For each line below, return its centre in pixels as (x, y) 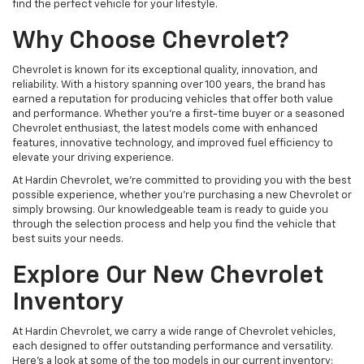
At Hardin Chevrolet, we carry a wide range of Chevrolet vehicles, (174, 332)
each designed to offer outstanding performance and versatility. (173, 347)
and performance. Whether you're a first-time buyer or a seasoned (178, 115)
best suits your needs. (68, 240)
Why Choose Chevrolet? (151, 42)
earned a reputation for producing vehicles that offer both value (173, 100)
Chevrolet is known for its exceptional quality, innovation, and (165, 71)
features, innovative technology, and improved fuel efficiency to (173, 144)
